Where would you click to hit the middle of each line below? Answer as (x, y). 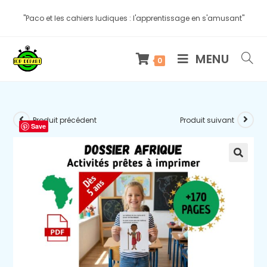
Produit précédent (65, 120)
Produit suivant (207, 120)
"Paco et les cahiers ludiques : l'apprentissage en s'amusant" (133, 18)
